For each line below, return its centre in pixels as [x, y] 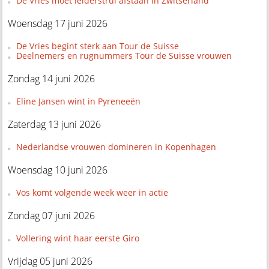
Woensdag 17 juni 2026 [58, 23]
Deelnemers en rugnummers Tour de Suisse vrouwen [124, 55]
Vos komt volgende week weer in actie [92, 193]
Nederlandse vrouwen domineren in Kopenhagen [116, 147]
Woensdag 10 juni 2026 [58, 170]
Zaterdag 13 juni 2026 [55, 124]
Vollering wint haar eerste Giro [77, 238]
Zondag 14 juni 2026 [52, 78]
